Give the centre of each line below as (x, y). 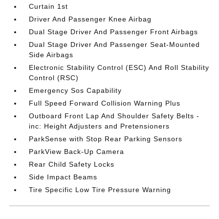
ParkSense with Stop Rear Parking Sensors (106, 139)
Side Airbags (51, 55)
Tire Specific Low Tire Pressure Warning (100, 190)
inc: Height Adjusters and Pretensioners (99, 126)
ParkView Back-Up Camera (77, 152)
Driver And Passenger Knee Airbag (90, 19)
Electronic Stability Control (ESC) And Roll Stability (119, 67)
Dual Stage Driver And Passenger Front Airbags (114, 32)
